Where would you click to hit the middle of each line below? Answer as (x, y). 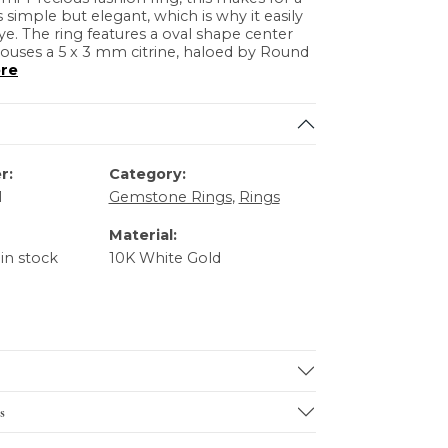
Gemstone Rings (170, 197)
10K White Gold (164, 258)
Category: (147, 174)
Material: (142, 235)
